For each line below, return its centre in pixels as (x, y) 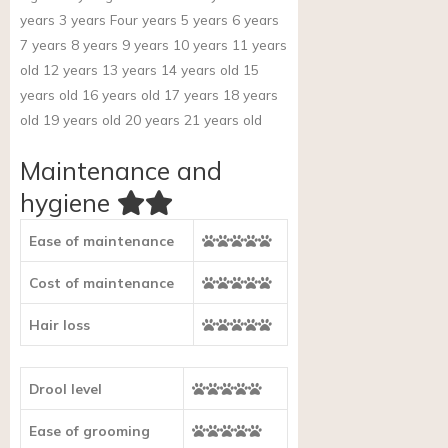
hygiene (65, 203)
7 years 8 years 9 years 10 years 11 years (153, 44)
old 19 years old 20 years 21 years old (141, 119)
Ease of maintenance (101, 241)
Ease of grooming (89, 430)
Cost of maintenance (101, 283)
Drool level (65, 388)
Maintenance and (121, 171)
